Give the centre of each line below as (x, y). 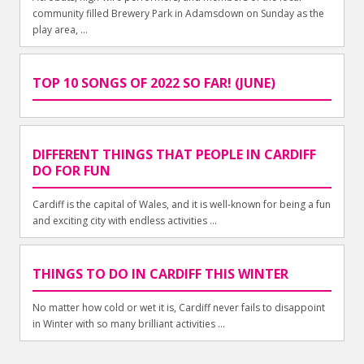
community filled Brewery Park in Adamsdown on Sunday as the (179, 14)
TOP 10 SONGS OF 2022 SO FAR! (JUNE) (154, 83)
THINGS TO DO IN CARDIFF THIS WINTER (161, 273)
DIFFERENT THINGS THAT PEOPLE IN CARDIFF (175, 154)
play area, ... (61, 30)
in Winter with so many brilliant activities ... (129, 323)
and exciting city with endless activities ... (125, 220)
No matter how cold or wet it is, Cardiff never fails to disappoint (179, 307)
